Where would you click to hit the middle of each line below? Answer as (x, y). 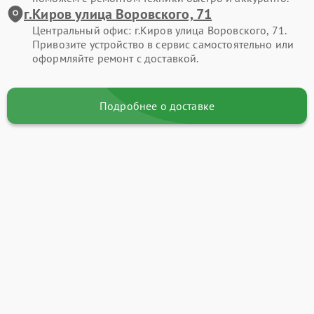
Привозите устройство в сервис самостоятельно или (163, 44)
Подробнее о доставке (157, 105)
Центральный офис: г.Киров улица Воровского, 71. (159, 30)
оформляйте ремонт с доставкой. (116, 58)
